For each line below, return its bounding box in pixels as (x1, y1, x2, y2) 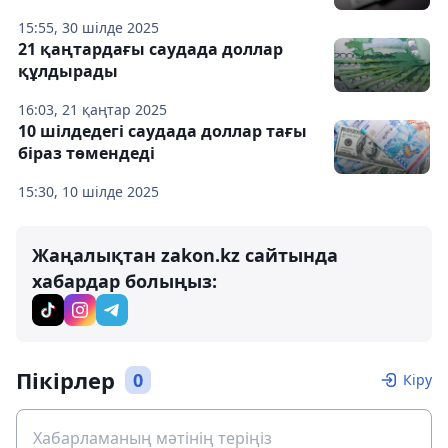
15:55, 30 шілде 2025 (18, 18, 159, 37)
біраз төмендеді (18, 142, 155, 164)
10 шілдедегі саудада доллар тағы (18, 120, 307, 142)
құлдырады (18, 60, 118, 82)
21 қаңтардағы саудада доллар (18, 38, 283, 60)
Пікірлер (16, 365, 115, 395)
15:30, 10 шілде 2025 (18, 182, 159, 201)
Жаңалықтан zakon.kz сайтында (32, 243, 338, 267)
